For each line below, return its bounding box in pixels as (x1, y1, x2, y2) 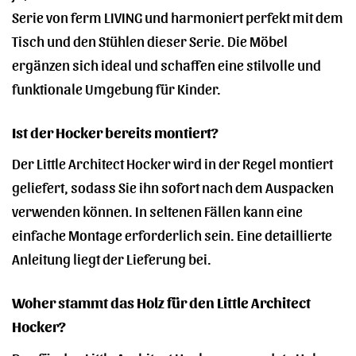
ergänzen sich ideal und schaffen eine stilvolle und (12, 54, 321, 73)
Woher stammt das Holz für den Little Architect (12, 292, 311, 311)
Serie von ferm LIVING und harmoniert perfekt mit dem (12, 6, 343, 25)
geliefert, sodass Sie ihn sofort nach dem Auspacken (12, 177, 334, 196)
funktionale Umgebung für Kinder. (12, 78, 221, 97)
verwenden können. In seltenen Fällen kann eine (12, 201, 303, 220)
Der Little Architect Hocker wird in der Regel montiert (12, 153, 333, 172)
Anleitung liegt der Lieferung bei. (12, 249, 211, 268)
